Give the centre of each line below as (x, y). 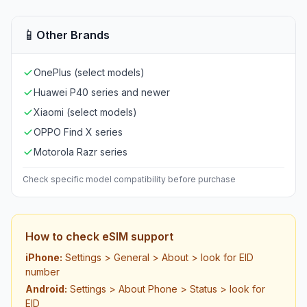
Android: (46, 289)
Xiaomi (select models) (85, 112)
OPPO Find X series (78, 132)
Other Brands (73, 35)
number (42, 272)
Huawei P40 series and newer (102, 92)
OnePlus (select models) (89, 72)
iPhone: (44, 257)
